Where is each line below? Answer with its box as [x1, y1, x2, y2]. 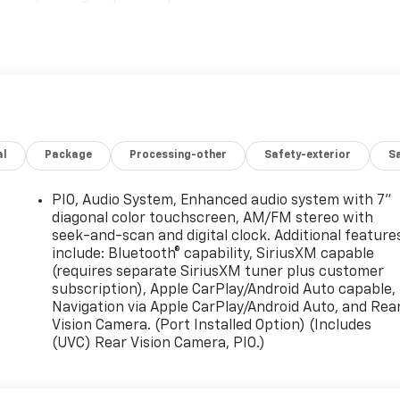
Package [45, 150, 93, 162]
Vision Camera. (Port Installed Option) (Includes [52, 319, 372, 334]
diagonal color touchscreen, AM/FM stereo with [52, 212, 374, 227]
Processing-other [129, 150, 228, 162]
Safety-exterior [264, 150, 352, 162]
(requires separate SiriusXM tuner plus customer [52, 265, 385, 280]
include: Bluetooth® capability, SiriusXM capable [52, 247, 375, 262]
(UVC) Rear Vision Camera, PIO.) [52, 337, 266, 352]
